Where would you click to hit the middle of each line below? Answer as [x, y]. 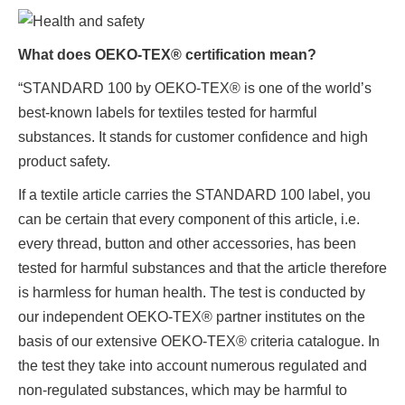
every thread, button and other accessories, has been [187, 244]
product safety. [64, 162]
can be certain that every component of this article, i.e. [189, 220]
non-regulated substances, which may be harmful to [183, 391]
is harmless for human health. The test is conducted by [192, 293]
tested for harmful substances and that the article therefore [202, 268]
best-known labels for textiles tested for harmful [168, 113]
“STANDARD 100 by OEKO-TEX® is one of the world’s [195, 89]
